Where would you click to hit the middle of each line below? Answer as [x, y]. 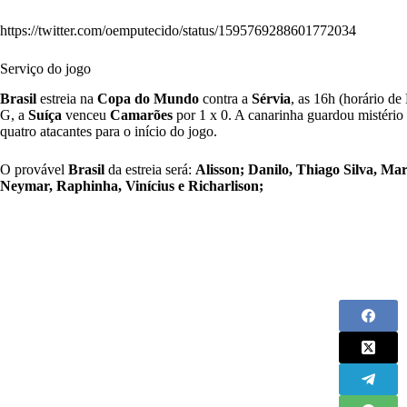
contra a [225, 99]
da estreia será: [150, 170]
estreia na [67, 99]
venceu [86, 115]
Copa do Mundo [148, 99]
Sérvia [271, 99]
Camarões [141, 115]
